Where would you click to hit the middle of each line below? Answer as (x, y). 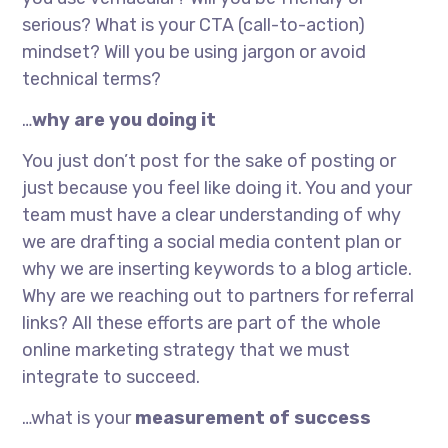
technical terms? (92, 79)
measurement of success (253, 418)
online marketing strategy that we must (186, 350)
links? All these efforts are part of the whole (202, 323)
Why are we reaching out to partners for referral (218, 296)
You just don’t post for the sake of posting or (209, 161)
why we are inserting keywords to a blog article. (217, 269)
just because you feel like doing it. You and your (217, 188)
